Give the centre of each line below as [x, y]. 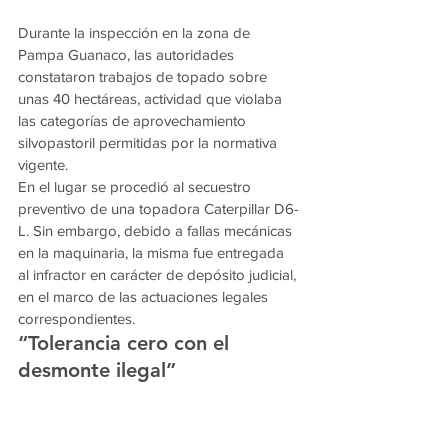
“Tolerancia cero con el [126, 343]
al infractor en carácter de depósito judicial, [159, 275]
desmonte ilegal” [97, 370]
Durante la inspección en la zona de [136, 33]
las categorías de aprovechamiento [134, 121]
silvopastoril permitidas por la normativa [149, 143]
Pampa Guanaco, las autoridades [128, 55]
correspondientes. [76, 319]
